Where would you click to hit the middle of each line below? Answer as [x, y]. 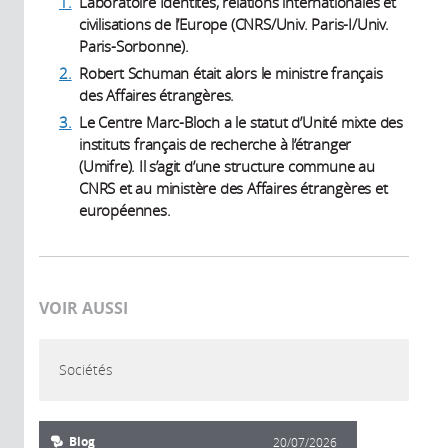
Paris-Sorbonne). [134, 45]
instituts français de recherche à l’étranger [215, 143]
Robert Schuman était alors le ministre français [231, 72]
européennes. [125, 209]
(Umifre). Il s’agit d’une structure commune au [227, 165]
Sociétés [86, 369]
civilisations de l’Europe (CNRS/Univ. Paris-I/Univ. [234, 23]
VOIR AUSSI [83, 307]
